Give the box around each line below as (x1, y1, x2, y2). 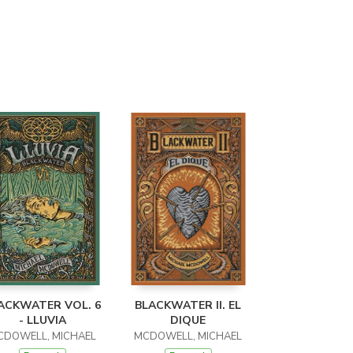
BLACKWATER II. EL (135, 298, 241, 313)
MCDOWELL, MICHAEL (134, 329, 242, 344)
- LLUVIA (18, 313, 66, 328)
